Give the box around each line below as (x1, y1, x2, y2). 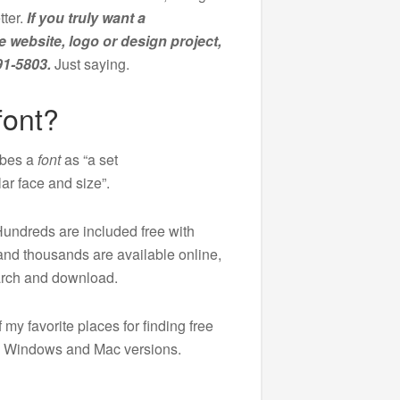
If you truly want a (26, 6, 146, 28)
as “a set (60, 148, 118, 170)
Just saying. (50, 53, 129, 74)
